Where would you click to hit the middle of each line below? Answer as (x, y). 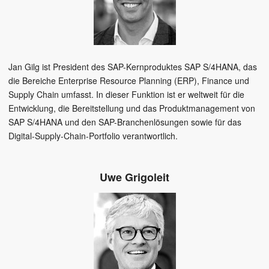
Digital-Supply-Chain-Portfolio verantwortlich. (93, 136)
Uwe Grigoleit (134, 177)
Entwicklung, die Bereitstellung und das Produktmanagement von (132, 108)
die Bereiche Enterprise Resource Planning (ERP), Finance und (129, 81)
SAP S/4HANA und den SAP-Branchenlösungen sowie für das (125, 122)
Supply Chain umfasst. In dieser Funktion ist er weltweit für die (126, 95)
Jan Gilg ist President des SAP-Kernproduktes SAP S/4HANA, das (133, 67)
